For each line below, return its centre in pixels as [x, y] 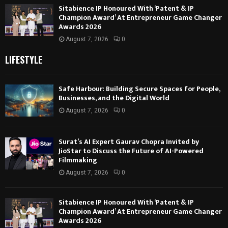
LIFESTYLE [24, 59]
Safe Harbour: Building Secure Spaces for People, [139, 89]
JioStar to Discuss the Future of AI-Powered [131, 151]
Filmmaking [78, 160]
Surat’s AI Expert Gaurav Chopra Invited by [129, 141]
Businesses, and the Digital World [114, 98]
